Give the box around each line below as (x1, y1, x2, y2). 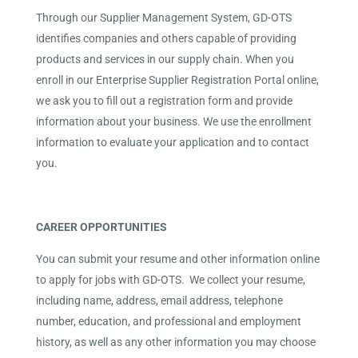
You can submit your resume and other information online (35, 253, 320, 265)
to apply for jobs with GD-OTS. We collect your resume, (35, 273, 305, 286)
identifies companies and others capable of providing (35, 32, 296, 45)
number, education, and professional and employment (35, 315, 301, 328)
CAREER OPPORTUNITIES (35, 221, 167, 233)
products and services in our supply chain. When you (35, 53, 294, 66)
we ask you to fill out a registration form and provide (35, 94, 292, 107)
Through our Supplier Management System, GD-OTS (35, 11, 292, 24)
